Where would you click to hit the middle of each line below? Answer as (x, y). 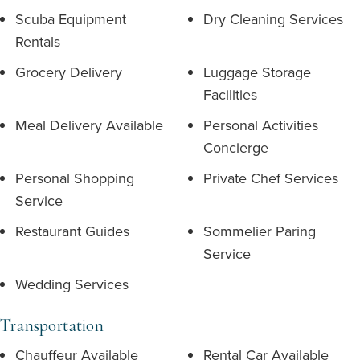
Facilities (230, 94)
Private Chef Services (271, 178)
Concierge (236, 147)
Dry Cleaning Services (273, 19)
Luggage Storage (257, 72)
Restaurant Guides (72, 231)
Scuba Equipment (71, 19)
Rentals (38, 41)
